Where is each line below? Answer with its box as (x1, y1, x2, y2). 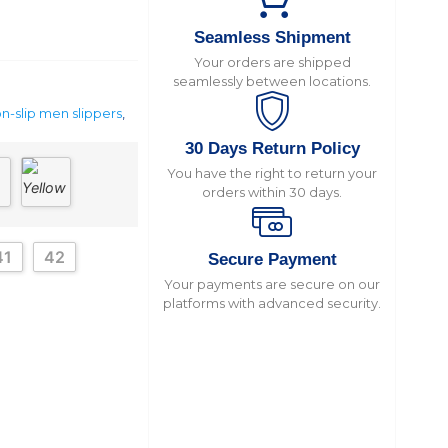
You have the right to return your (167, 165, 377, 181)
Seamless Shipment (193, 28, 351, 47)
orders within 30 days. (202, 184, 342, 200)
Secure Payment (207, 250, 337, 269)
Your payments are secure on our (164, 276, 380, 292)
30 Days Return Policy (184, 139, 360, 158)
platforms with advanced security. (163, 295, 381, 311)
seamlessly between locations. (173, 73, 371, 89)
